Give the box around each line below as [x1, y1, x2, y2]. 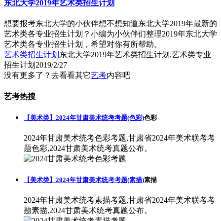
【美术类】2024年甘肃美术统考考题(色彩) [24, 113, 144, 121]
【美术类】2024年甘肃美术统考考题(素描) [24, 176, 144, 184]
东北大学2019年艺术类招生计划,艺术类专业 [59, 50, 211, 59]
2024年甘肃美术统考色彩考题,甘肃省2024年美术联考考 [24, 133, 215, 142]
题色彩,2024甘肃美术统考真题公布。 [24, 144, 152, 152]
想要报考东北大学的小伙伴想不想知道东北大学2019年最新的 [4, 19, 217, 28]
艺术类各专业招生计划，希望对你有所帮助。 [4, 40, 162, 49]
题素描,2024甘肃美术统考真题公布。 [24, 206, 152, 215]
